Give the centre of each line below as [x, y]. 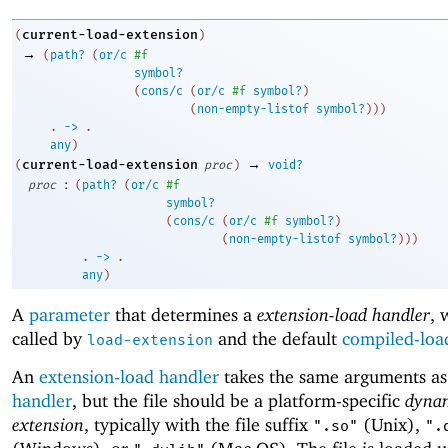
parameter [69, 314]
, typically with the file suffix [198, 424]
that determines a [183, 314]
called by [49, 338]
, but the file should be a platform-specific [238, 400]
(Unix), [391, 424]
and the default [277, 338]
